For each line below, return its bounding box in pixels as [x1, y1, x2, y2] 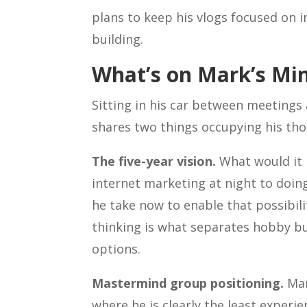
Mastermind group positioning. [92, 274, 284, 291]
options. [92, 240, 141, 257]
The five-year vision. [92, 152, 217, 169]
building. [92, 30, 144, 47]
